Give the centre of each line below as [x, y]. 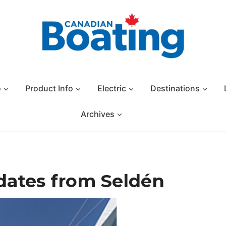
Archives [97, 114]
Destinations [175, 88]
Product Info [49, 88]
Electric [112, 88]
